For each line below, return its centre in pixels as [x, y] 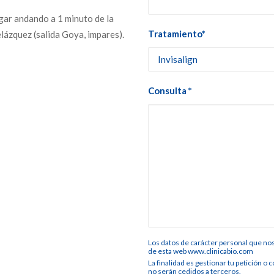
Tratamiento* [177, 34]
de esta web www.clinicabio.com [201, 251]
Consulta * [170, 91]
